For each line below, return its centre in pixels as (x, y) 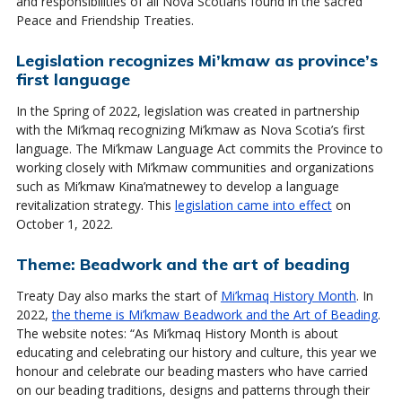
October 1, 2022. (66, 223)
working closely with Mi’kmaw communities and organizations (195, 167)
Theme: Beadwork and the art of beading (183, 263)
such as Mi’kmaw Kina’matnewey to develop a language (177, 186)
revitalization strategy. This (95, 205)
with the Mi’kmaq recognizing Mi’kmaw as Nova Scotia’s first (190, 129)
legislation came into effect (253, 205)
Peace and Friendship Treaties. (106, 20)
